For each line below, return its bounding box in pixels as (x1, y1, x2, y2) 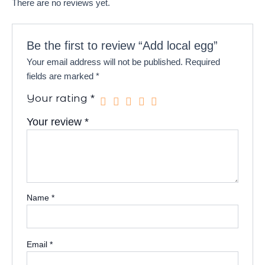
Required (185, 57, 221, 67)
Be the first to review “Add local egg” (27, 39, 218, 53)
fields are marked (27, 72, 96, 82)
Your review (27, 116, 85, 128)
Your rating (27, 92, 91, 105)
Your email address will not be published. (27, 57, 183, 67)
